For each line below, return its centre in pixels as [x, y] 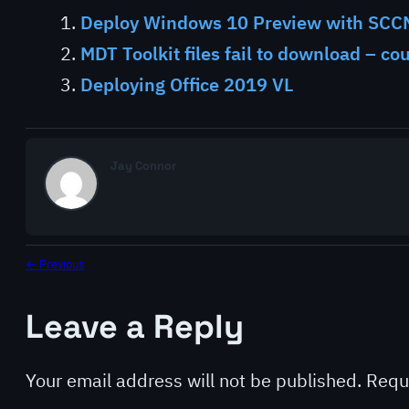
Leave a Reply [135, 327]
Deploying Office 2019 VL [187, 84]
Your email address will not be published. [194, 380]
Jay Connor [143, 166]
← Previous [55, 264]
